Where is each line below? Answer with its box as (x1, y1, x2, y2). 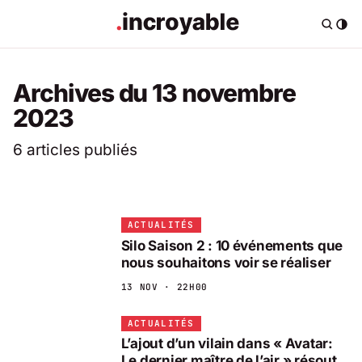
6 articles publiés (13, 140, 137, 159)
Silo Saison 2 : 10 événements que (120, 237, 343, 254)
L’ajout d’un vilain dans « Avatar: (120, 335, 333, 352)
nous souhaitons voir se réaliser (120, 254, 331, 271)
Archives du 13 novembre (13, 78, 296, 108)
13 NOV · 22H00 (120, 280, 208, 293)
